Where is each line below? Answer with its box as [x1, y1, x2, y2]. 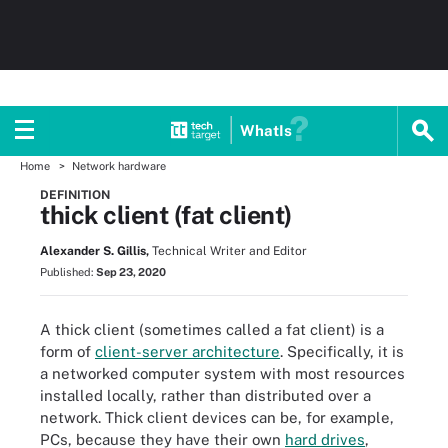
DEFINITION [40, 188, 110, 202]
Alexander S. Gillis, [40, 244, 149, 258]
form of [40, 342, 95, 360]
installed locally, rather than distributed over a [40, 386, 371, 404]
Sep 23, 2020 [96, 266, 166, 278]
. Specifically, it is [280, 342, 404, 360]
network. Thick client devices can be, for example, [40, 408, 394, 426]
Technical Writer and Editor [152, 244, 307, 258]
